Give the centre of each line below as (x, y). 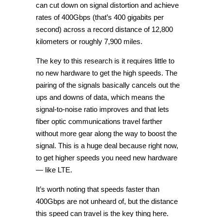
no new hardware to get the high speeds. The (107, 73)
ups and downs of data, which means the (100, 97)
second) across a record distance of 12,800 (104, 29)
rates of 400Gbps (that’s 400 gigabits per (100, 17)
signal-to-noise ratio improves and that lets (102, 109)
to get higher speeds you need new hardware (107, 157)
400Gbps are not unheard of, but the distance (107, 201)
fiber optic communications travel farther (99, 121)
